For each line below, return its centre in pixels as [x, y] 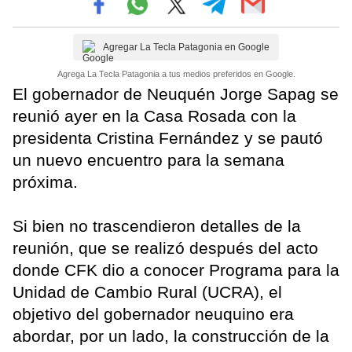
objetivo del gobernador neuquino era [153, 314]
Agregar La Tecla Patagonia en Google [186, 48]
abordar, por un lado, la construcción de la [171, 336]
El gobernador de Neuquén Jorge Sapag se [176, 94]
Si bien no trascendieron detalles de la [157, 226]
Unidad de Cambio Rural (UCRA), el [147, 292]
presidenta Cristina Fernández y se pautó [168, 138]
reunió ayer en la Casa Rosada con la [154, 116]
